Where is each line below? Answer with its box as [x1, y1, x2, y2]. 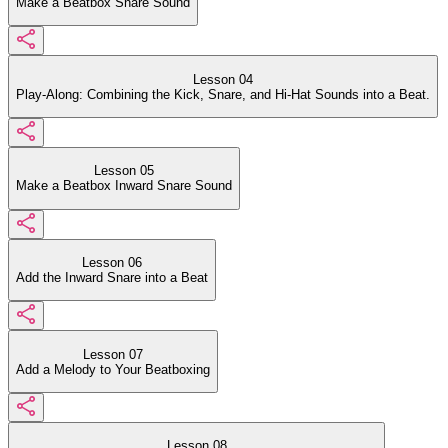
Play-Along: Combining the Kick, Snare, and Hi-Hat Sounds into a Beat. [16, 86, 430, 102]
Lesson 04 [193, 71, 253, 87]
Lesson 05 [94, 163, 154, 179]
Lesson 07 [83, 346, 143, 362]
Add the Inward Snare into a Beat [16, 270, 208, 286]
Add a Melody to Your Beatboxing [16, 361, 210, 377]
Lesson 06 [82, 255, 142, 271]
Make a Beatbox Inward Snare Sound [16, 178, 232, 194]
